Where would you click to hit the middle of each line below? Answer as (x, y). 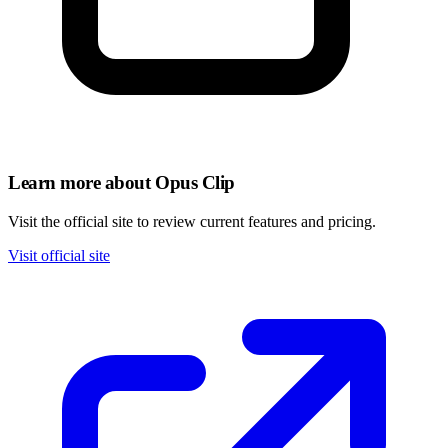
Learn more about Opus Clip (121, 182)
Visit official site (59, 255)
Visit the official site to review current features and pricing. (192, 221)
